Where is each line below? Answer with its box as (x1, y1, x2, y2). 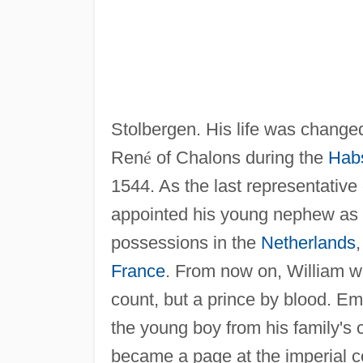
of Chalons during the (151, 147, 328, 168)
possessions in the (110, 232, 261, 253)
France (110, 260, 165, 281)
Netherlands (260, 232, 356, 253)
